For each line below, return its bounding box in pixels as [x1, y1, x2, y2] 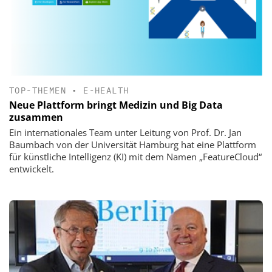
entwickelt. [9, 162, 54, 175]
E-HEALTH [83, 84, 129, 96]
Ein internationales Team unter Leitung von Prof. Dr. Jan [9, 126, 242, 138]
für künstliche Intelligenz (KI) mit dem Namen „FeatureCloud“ [9, 150, 262, 163]
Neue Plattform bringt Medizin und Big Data [9, 98, 223, 112]
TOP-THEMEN [9, 84, 67, 96]
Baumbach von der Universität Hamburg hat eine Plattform [9, 138, 256, 151]
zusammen [9, 110, 63, 124]
